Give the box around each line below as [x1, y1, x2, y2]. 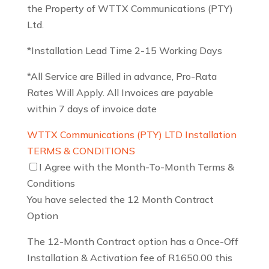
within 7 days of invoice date [26, 103, 157, 115]
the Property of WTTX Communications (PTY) [26, 2, 233, 15]
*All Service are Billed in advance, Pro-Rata [26, 70, 217, 83]
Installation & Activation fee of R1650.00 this [26, 252, 232, 264]
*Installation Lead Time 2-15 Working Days [26, 44, 222, 57]
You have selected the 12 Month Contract [26, 193, 214, 206]
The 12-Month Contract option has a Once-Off [26, 235, 238, 248]
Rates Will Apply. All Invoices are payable [26, 86, 213, 99]
